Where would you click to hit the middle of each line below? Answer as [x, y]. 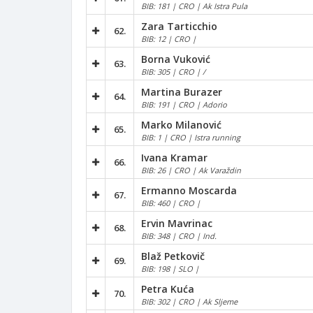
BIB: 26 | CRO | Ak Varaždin [191, 170]
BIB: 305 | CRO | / [173, 71]
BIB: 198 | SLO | [170, 268]
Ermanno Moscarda [189, 190]
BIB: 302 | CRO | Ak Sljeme [189, 301]
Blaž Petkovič [173, 256]
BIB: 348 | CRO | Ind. [179, 235]
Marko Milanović [181, 124]
